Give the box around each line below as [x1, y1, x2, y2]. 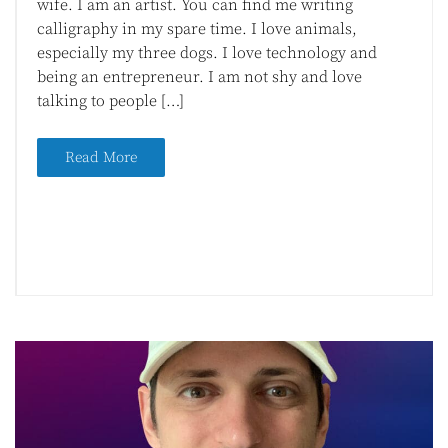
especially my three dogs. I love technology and [37, 43, 377, 64]
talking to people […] [37, 91, 184, 112]
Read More [65, 148, 137, 168]
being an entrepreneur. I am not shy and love [37, 67, 362, 88]
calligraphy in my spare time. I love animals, [37, 19, 357, 40]
